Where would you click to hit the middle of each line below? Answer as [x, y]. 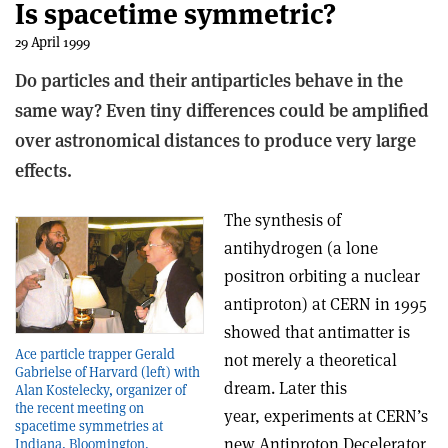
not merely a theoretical [310, 360]
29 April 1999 [52, 42]
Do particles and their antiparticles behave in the [209, 80]
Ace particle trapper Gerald [95, 354]
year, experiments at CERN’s [326, 416]
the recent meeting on [79, 408]
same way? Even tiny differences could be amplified [222, 110]
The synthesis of [282, 220]
